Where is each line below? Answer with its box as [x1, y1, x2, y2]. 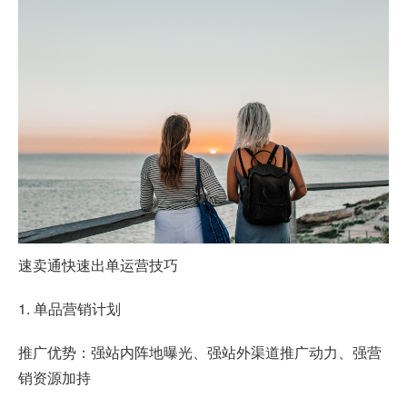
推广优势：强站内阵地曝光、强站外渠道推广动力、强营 [18, 341, 382, 362]
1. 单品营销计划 [18, 297, 121, 319]
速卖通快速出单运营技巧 [18, 253, 178, 275]
